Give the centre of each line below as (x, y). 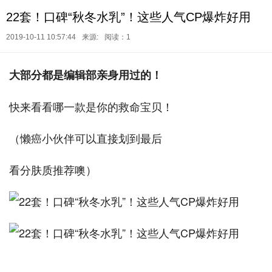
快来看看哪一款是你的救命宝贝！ (91, 106)
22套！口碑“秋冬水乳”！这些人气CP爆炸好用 (128, 17)
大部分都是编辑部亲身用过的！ (86, 75)
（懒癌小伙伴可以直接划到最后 (86, 138)
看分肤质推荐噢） (53, 169)
